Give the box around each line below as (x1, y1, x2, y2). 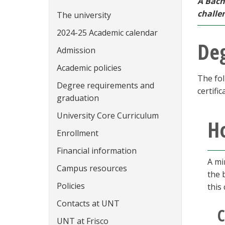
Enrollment (57, 128, 98, 139)
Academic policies (57, 62, 122, 73)
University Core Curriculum (57, 110, 159, 121)
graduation (57, 92, 99, 103)
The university (57, 10, 111, 21)
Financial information (57, 145, 137, 156)
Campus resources (57, 163, 127, 174)
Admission (57, 45, 95, 56)
